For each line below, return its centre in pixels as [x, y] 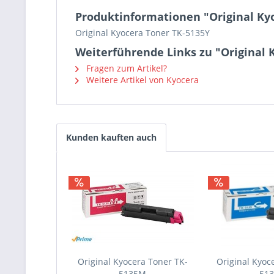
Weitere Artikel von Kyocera [141, 80]
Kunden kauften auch [111, 137]
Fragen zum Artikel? [125, 68]
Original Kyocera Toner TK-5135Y [143, 33]
